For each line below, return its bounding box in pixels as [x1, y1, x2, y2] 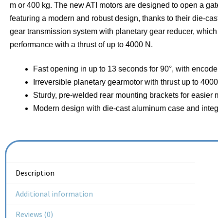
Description [16, 168, 55, 178]
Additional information [16, 188, 93, 199]
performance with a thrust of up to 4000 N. [10, 40, 153, 49]
